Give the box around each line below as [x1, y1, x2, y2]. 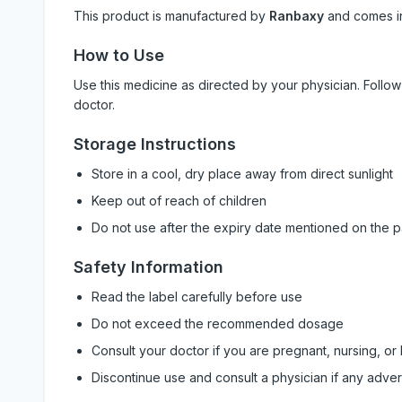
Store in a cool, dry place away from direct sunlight [92, 166, 393, 181]
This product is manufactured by [74, 8, 269, 23]
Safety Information [74, 258, 223, 276]
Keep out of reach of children [92, 193, 267, 208]
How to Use [74, 46, 164, 65]
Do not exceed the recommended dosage [92, 316, 344, 331]
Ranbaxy [269, 8, 324, 23]
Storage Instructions [74, 135, 236, 153]
